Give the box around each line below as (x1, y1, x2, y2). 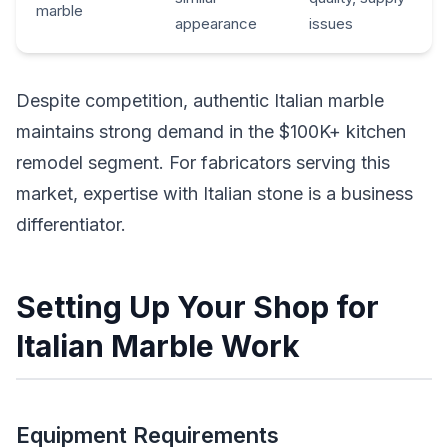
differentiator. (16, 213, 126, 235)
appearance (175, 13, 257, 33)
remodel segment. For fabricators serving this (16, 151, 390, 173)
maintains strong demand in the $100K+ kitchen (16, 120, 406, 142)
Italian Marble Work (16, 327, 300, 364)
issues (309, 13, 353, 33)
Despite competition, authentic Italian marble (16, 89, 384, 111)
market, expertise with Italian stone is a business (16, 182, 413, 204)
